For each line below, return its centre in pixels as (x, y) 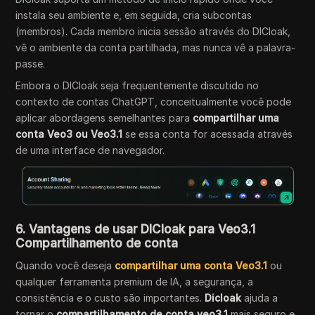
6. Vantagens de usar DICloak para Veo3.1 (136, 229)
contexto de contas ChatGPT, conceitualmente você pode (154, 102)
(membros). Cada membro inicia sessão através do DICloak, (153, 31)
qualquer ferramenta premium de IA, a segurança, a (135, 281)
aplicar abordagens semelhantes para (104, 118)
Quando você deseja (65, 265)
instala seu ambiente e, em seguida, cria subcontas (134, 15)
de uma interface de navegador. (90, 150)
